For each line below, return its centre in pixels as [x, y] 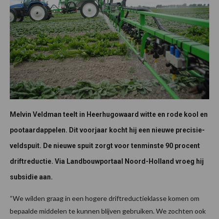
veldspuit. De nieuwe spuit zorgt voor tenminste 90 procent [105, 146]
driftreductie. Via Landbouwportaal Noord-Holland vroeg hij [107, 162]
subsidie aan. [31, 177]
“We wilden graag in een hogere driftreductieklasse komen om [105, 198]
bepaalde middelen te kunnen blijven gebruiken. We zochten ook [108, 211]
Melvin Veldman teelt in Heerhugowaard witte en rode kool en [109, 115]
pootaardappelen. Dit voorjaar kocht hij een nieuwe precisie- [107, 130]
